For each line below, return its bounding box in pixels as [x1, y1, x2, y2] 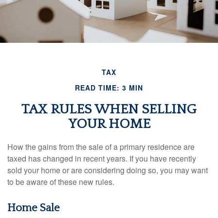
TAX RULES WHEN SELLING [21, 102, 197, 117]
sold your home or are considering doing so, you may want [7, 164, 208, 176]
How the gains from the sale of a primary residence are [7, 141, 195, 152]
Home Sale [7, 202, 60, 214]
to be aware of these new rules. [7, 176, 114, 187]
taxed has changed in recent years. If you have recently [7, 153, 196, 164]
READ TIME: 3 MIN [75, 83, 143, 92]
